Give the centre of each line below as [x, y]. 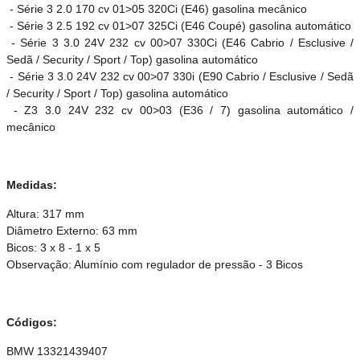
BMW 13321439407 [57, 352]
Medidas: [32, 185]
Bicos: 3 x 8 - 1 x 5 [53, 248]
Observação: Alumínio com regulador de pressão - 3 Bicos [155, 265]
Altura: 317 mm [45, 214]
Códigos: [32, 323]
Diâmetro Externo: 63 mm [72, 231]
